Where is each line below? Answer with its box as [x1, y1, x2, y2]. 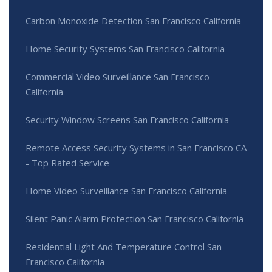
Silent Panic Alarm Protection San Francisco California [25, 212, 243, 225]
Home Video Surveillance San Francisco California [25, 185, 227, 197]
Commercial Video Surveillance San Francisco [25, 70, 209, 83]
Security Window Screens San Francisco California [25, 114, 229, 126]
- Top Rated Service [25, 157, 109, 169]
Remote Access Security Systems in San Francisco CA [25, 141, 246, 154]
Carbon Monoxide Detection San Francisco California [25, 15, 241, 27]
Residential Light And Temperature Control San [25, 240, 222, 253]
